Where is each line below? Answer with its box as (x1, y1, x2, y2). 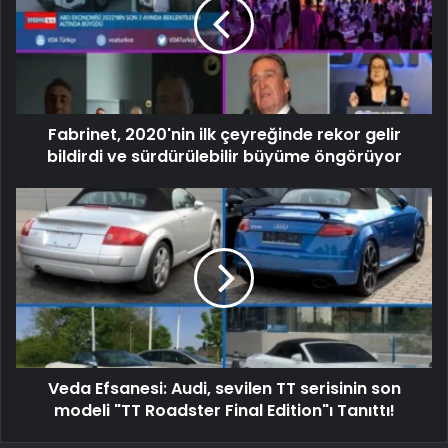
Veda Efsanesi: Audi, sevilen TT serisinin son (47, 376, 401, 400)
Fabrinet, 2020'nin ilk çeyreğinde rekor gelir (47, 122, 401, 146)
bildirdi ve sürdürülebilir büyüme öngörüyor (46, 144, 402, 168)
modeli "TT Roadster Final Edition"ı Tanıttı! (53, 398, 395, 422)
